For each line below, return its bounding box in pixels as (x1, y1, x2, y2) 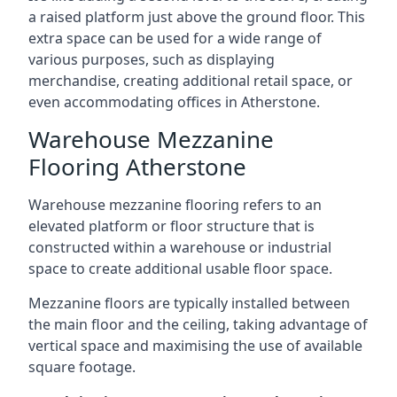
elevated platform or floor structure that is (28, 216, 315, 236)
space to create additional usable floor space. (28, 259, 332, 278)
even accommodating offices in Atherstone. (28, 92, 320, 112)
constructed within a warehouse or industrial (28, 237, 331, 257)
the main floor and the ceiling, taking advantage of (28, 315, 368, 334)
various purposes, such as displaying (28, 50, 275, 69)
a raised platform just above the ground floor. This (28, 7, 365, 27)
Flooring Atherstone (28, 151, 246, 183)
